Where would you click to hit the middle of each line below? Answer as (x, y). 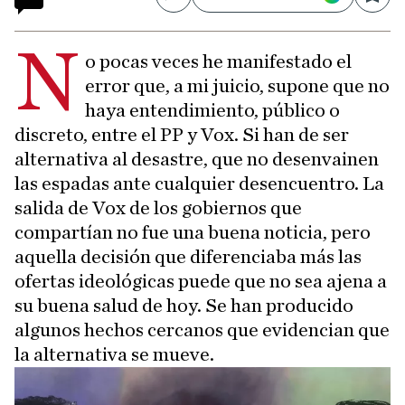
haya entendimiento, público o (213, 110)
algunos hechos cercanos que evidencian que (202, 330)
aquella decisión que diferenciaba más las (188, 257)
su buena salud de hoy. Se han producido (184, 306)
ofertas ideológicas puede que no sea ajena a (201, 281)
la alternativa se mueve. (114, 354)
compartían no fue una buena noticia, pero (193, 232)
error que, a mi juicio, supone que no (238, 86)
